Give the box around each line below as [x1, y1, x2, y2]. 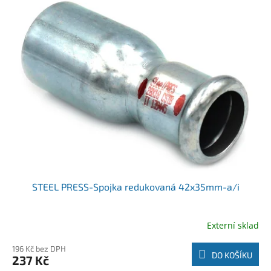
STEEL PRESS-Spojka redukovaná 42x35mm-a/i [31, 181, 240, 193]
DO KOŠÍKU [212, 250, 252, 261]
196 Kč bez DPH [12, 244, 66, 254]
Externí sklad [207, 219, 259, 231]
